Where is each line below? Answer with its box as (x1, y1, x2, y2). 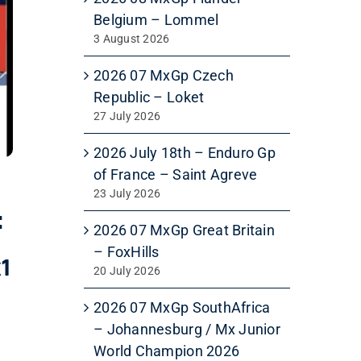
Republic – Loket (93, 88, 205, 106)
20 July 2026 (93, 263, 161, 277)
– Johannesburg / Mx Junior (93, 320, 281, 338)
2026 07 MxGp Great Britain (93, 221, 276, 239)
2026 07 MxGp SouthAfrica (93, 298, 271, 316)
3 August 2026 (93, 31, 170, 45)
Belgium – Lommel (93, 10, 219, 28)
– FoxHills (93, 243, 160, 260)
